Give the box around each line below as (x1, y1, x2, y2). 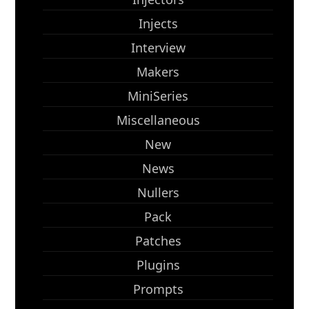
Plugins (136, 257, 180, 273)
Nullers (137, 184, 179, 201)
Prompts (132, 281, 183, 297)
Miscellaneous (116, 112, 200, 128)
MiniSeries (128, 88, 188, 104)
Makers (137, 63, 179, 80)
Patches (134, 232, 181, 249)
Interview (130, 39, 186, 56)
